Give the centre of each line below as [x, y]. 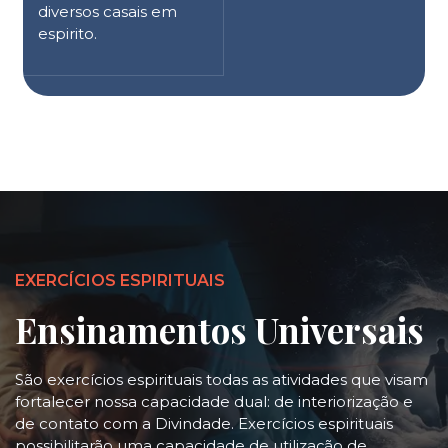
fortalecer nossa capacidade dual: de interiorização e [214, 401]
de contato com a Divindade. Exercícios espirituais [204, 423]
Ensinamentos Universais [219, 329]
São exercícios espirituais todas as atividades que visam [221, 379]
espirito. [67, 33]
